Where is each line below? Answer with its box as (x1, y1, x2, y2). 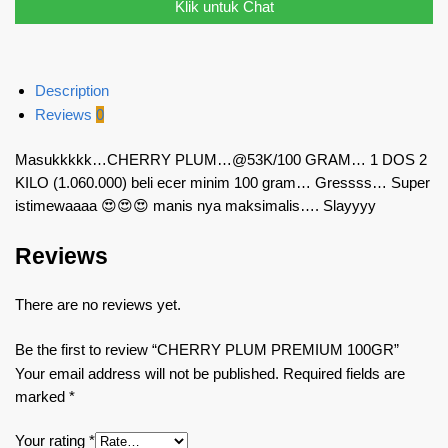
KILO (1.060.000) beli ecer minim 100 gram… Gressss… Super (15, 174, 430, 192)
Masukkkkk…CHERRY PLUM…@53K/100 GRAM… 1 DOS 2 (15, 151, 427, 169)
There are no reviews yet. (15, 296, 181, 314)
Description (35, 82, 109, 100)
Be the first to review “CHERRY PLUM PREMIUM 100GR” (15, 340, 399, 358)
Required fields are (283, 364, 405, 382)
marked (15, 387, 69, 405)
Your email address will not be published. (15, 364, 279, 382)
